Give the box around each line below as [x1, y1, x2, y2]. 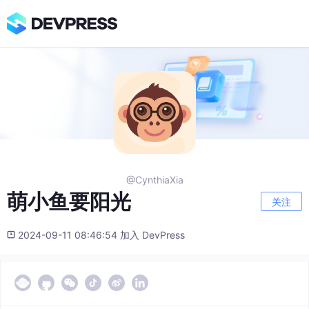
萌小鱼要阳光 [7, 189, 131, 215]
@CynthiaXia [126, 174, 183, 186]
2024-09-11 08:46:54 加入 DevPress [18, 229, 185, 241]
